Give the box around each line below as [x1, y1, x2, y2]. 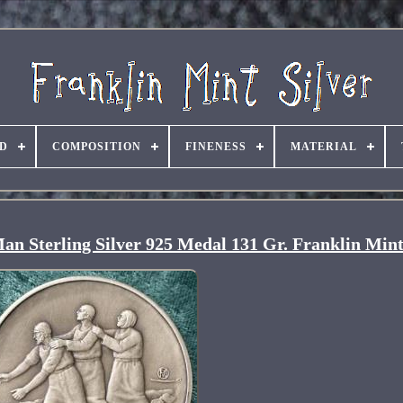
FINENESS [184, 140, 246, 153]
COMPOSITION [51, 140, 141, 153]
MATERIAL [290, 140, 357, 153]
